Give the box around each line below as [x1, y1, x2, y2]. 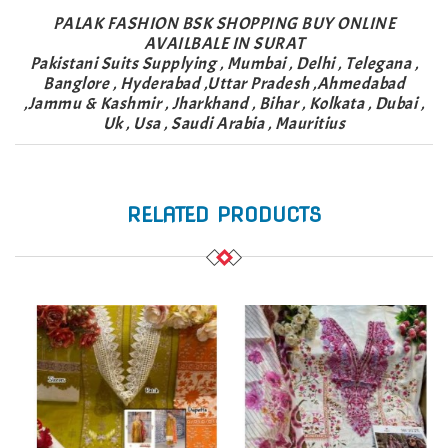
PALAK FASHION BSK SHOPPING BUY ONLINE [52, 12, 396, 34]
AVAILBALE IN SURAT [143, 32, 305, 54]
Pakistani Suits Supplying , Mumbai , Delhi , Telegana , [29, 52, 419, 74]
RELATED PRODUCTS [126, 202, 322, 227]
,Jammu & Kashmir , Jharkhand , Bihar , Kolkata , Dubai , [24, 92, 424, 114]
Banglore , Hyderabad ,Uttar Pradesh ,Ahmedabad [43, 72, 405, 94]
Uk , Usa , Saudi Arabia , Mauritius [102, 112, 346, 134]
